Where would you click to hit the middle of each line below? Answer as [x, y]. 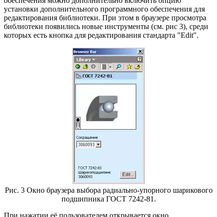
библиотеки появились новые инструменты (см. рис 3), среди [106, 26]
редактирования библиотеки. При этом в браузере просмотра [105, 17]
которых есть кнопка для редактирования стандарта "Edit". [101, 35]
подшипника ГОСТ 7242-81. [108, 199]
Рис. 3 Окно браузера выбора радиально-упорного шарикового [108, 190]
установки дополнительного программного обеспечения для [104, 9]
